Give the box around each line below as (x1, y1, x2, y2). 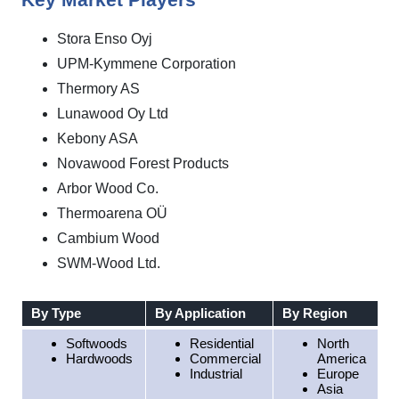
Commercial (189, 351, 261, 366)
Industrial (189, 366, 242, 381)
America (316, 351, 366, 366)
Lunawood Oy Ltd (57, 106, 168, 121)
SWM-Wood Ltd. (57, 256, 160, 271)
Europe (316, 366, 359, 381)
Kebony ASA (57, 131, 138, 146)
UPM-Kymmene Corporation (57, 56, 236, 71)
